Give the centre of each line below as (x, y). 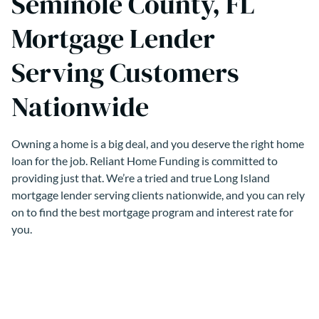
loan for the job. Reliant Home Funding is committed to (145, 160)
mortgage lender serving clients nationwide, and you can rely (158, 194)
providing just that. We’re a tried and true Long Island (141, 177)
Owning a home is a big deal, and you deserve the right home (158, 143)
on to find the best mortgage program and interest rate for (152, 211)
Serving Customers (125, 72)
